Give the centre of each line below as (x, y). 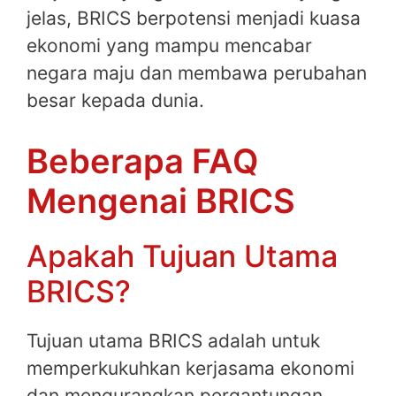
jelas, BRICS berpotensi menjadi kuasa (194, 18)
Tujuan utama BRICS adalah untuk (173, 341)
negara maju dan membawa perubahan (197, 72)
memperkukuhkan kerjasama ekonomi (190, 369)
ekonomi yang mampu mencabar (169, 45)
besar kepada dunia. (115, 100)
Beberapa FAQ (142, 161)
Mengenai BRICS (161, 201)
